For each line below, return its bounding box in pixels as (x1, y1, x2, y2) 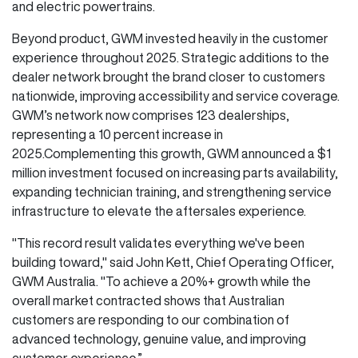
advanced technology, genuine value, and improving (12, 332, 306, 345)
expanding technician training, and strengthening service (12, 185, 332, 198)
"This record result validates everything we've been (12, 236, 304, 249)
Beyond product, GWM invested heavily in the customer (12, 31, 328, 45)
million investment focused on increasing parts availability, (12, 165, 338, 179)
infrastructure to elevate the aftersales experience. (12, 204, 308, 217)
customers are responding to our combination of (12, 312, 289, 326)
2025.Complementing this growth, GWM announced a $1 (12, 146, 331, 160)
